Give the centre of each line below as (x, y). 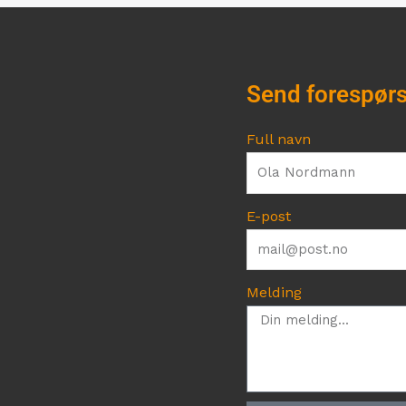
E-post (269, 216)
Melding (274, 293)
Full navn (279, 140)
